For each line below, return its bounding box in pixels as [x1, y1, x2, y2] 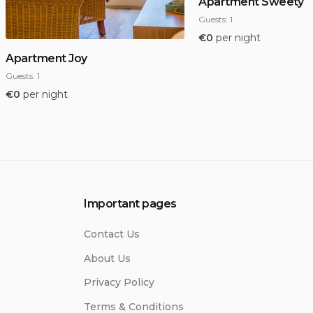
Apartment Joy [6, 52, 87, 65]
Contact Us [84, 228, 140, 240]
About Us [84, 252, 131, 265]
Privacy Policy [84, 276, 154, 289]
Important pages [84, 197, 177, 210]
